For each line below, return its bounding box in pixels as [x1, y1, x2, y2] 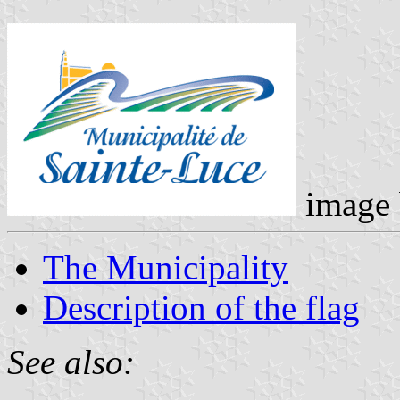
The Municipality [43, 247, 288, 287]
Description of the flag [43, 287, 360, 327]
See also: [7, 342, 135, 381]
